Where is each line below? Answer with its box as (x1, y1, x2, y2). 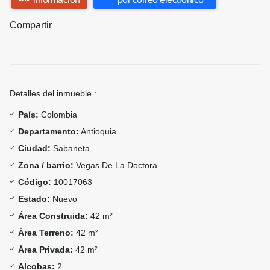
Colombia (39, 110, 77, 120)
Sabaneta (51, 143, 90, 154)
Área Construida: (18, 211, 88, 221)
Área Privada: (18, 245, 73, 255)
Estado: (18, 194, 50, 204)
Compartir (10, 20, 52, 31)
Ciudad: (18, 143, 51, 154)
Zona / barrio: (18, 160, 74, 171)
